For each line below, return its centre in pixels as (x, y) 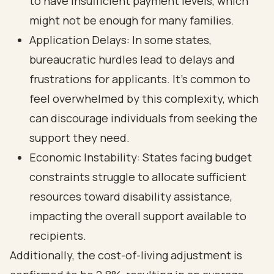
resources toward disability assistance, (131, 196)
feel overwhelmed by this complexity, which (144, 98)
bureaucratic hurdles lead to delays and (132, 59)
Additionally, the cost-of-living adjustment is (126, 255)
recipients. (58, 235)
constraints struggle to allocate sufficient (138, 177)
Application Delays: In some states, (120, 40)
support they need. (80, 138)
